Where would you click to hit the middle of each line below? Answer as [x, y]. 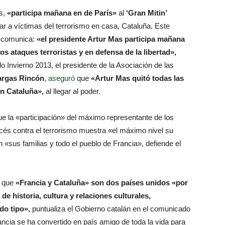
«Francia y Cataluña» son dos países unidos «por [102, 183]
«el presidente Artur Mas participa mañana [111, 39]
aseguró [62, 78]
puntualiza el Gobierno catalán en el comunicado [110, 209]
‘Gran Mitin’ [146, 13]
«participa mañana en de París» [62, 13]
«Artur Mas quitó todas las [137, 78]
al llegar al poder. [72, 91]
